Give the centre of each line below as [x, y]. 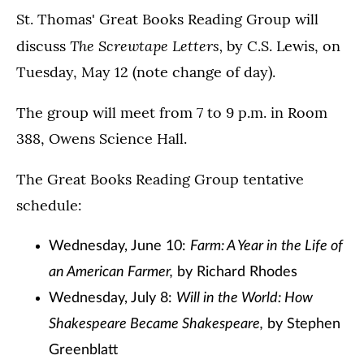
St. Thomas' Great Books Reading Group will [167, 19]
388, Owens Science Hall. [102, 139]
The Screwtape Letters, [146, 45]
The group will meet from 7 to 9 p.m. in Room [172, 113]
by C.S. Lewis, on [282, 46]
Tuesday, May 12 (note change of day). [146, 72]
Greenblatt [83, 350]
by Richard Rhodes [235, 272]
